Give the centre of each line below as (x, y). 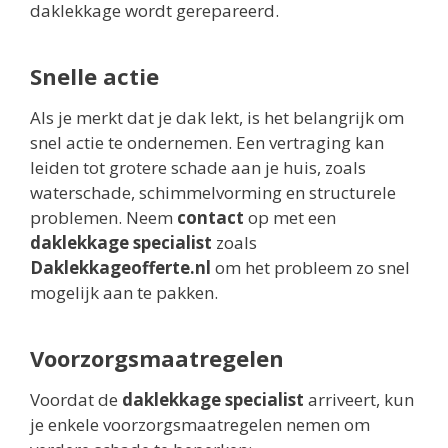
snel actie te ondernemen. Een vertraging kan (207, 142)
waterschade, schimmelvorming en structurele (213, 192)
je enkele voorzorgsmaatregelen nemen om (200, 424)
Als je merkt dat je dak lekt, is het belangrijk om (217, 117)
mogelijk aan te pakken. (124, 292)
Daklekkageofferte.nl (120, 267)
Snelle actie (94, 75)
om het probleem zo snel (310, 267)
